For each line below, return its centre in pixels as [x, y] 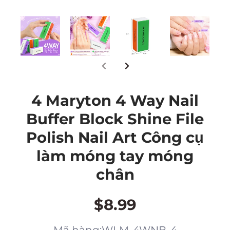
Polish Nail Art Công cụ [115, 137]
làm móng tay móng [115, 156]
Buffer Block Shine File [115, 119]
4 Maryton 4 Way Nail [115, 100]
